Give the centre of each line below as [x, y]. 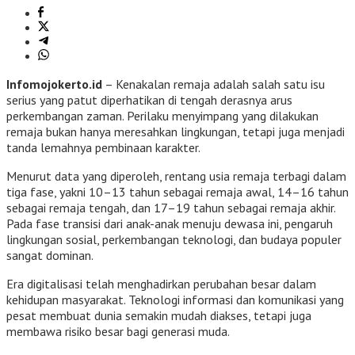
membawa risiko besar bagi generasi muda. [118, 332]
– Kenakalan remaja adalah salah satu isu [214, 84]
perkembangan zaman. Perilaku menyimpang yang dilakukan [162, 116]
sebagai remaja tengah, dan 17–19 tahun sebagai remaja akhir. [171, 208]
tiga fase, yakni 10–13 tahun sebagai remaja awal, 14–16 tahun [177, 192]
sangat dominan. [50, 256]
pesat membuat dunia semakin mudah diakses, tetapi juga [159, 316]
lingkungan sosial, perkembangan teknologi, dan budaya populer [174, 240]
